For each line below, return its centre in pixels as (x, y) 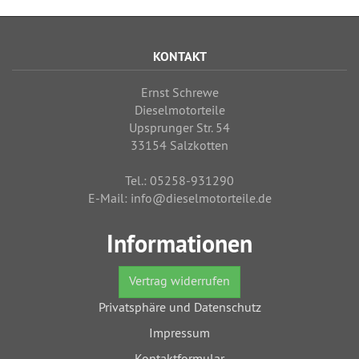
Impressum (179, 332)
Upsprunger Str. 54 (179, 127)
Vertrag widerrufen (179, 280)
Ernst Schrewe (179, 92)
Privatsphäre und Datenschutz (179, 307)
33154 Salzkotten (179, 145)
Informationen (179, 244)
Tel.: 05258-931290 (179, 180)
